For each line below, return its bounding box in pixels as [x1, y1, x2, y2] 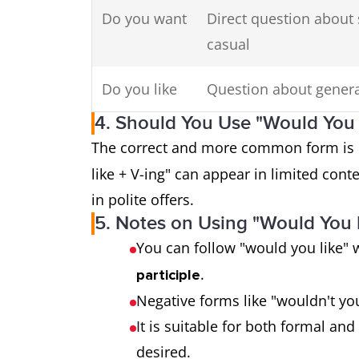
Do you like [102, 79, 177, 99]
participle [136, 266, 200, 284]
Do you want [102, 9, 187, 28]
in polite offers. [91, 190, 194, 209]
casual [207, 34, 250, 54]
